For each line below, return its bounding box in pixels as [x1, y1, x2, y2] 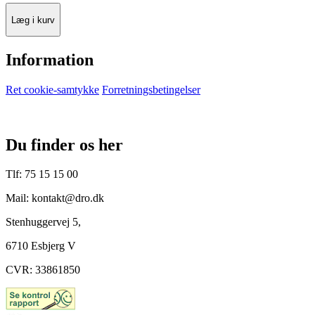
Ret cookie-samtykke [6, 83, 99, 96]
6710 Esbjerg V [6, 240, 76, 252]
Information [6, 50, 94, 69]
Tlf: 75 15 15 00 [6, 168, 78, 181]
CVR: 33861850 [6, 264, 80, 276]
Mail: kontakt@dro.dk [6, 192, 104, 205]
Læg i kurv [11, 14, 55, 25]
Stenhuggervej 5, [6, 216, 81, 229]
